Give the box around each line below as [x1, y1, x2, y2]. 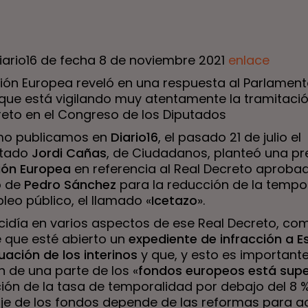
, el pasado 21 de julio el [158, 129, 301, 146]
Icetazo [151, 192, 197, 209]
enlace [228, 52, 269, 69]
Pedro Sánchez [24, 176, 116, 193]
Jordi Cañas [32, 144, 107, 162]
